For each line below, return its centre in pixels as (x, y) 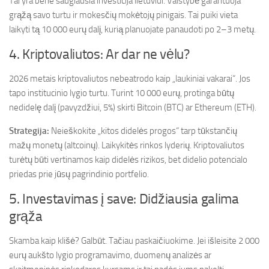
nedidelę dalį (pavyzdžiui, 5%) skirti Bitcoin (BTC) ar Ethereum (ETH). (133, 108)
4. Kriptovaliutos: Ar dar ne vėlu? (99, 55)
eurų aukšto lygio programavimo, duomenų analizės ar (110, 255)
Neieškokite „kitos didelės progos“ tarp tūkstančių (143, 131)
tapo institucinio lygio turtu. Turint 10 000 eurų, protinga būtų (122, 93)
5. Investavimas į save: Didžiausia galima (124, 199)
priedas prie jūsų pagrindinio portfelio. (79, 174)
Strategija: (29, 131)
